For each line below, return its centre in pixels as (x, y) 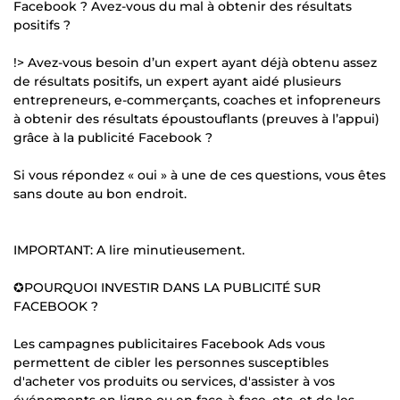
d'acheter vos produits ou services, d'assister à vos (174, 381)
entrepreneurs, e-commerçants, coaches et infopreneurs (197, 100)
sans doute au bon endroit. (100, 193)
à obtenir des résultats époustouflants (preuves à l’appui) (196, 118)
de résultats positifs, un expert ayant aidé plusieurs (177, 81)
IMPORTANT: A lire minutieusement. (129, 250)
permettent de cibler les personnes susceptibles (171, 362)
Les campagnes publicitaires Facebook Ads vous (169, 343)
